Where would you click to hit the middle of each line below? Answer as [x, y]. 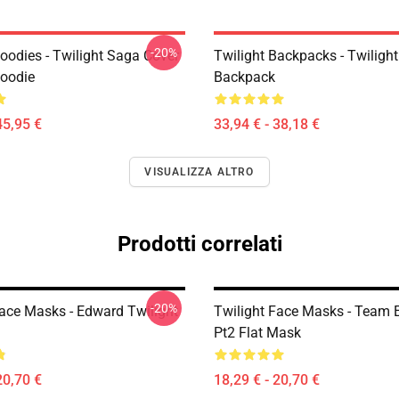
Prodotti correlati [199, 244]
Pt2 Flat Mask [257, 333]
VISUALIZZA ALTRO [199, 172]
